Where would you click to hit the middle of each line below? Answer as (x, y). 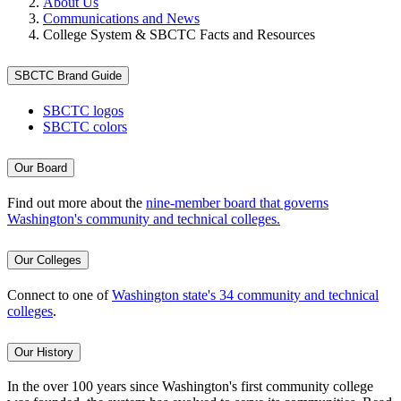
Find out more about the (77, 202)
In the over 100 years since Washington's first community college (190, 387)
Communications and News (121, 19)
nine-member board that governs (237, 202)
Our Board (41, 167)
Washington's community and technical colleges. (144, 218)
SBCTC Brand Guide (68, 76)
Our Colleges (48, 260)
